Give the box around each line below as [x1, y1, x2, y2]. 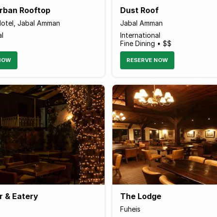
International [120, 31, 160, 39]
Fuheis [120, 204, 140, 213]
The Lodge [120, 191, 161, 201]
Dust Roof [120, 5, 159, 15]
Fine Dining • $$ [120, 39, 171, 47]
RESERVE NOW [126, 56, 168, 63]
